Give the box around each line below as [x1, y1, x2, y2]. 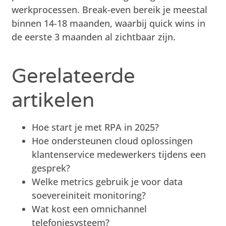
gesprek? [32, 161, 71, 174]
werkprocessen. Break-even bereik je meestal [12, 3, 208, 16]
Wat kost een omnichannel [32, 202, 147, 215]
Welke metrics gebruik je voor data [32, 175, 183, 188]
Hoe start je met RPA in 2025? [32, 121, 159, 133]
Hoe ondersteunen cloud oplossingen [32, 134, 193, 147]
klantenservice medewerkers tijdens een [32, 148, 206, 160]
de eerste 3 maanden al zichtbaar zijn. [12, 30, 176, 43]
